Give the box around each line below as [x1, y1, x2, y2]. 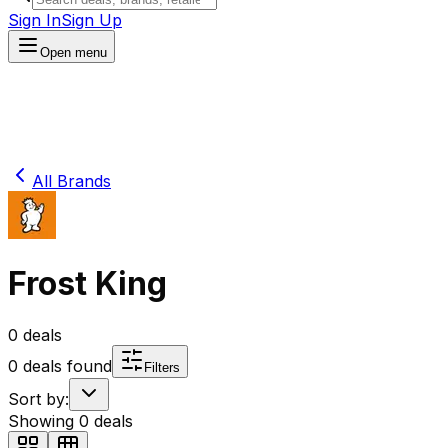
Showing [8, 410, 79, 431]
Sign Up [61, 10, 122, 30]
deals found [18, 355, 112, 376]
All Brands [32, 171, 111, 191]
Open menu [40, 45, 107, 60]
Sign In [8, 10, 61, 30]
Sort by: [8, 388, 69, 409]
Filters [144, 359, 180, 375]
